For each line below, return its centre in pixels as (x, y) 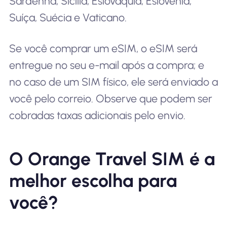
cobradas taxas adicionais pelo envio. (97, 116)
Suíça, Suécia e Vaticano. (68, 17)
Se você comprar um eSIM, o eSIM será (103, 49)
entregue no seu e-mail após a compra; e (106, 65)
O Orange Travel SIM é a (112, 159)
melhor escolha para (93, 181)
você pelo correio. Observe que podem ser (110, 99)
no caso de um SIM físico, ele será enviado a (113, 82)
